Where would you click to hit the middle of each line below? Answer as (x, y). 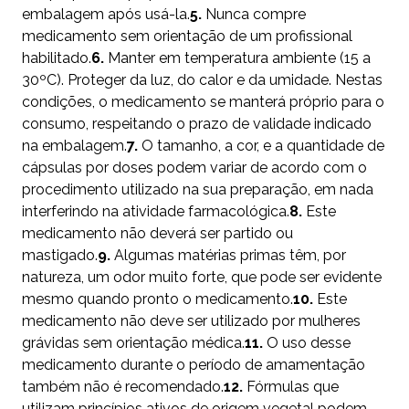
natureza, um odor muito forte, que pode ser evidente (202, 278)
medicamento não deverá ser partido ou (157, 234)
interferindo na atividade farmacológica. (156, 212)
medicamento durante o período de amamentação (194, 365)
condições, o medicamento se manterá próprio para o (203, 102)
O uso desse (307, 343)
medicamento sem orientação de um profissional (187, 37)
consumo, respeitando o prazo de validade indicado (197, 124)
